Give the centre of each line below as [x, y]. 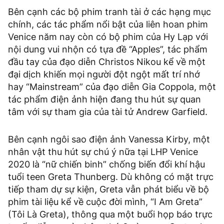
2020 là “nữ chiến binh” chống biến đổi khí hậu [106, 164]
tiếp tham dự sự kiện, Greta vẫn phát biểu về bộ [108, 189]
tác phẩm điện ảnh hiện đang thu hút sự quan [104, 99]
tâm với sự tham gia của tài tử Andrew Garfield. [108, 111]
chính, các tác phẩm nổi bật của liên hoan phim [108, 24]
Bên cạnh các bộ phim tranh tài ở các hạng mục [109, 11]
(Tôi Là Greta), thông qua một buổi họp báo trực [110, 214]
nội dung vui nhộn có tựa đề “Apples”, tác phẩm [108, 49]
